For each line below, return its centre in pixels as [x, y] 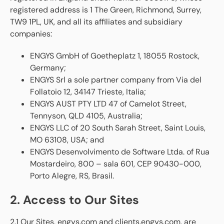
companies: [31, 33]
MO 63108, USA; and [67, 139]
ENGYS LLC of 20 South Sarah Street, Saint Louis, [118, 127]
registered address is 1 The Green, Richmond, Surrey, [106, 9]
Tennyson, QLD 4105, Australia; [86, 115]
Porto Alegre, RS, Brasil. [72, 175]
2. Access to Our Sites [74, 199]
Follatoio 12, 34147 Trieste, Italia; [88, 91]
